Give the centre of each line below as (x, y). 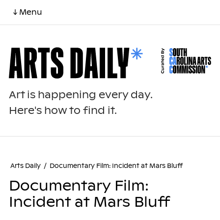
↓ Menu (27, 12)
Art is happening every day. (81, 95)
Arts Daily (25, 166)
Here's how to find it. (63, 111)
